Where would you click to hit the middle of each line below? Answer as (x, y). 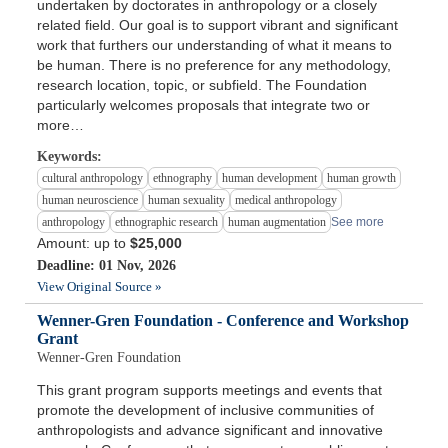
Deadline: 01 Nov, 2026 (107, 266)
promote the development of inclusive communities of (206, 410)
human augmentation (277, 222)
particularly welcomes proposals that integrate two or (204, 105)
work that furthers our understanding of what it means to (215, 45)
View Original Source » (100, 287)
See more (358, 222)
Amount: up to (84, 243)
